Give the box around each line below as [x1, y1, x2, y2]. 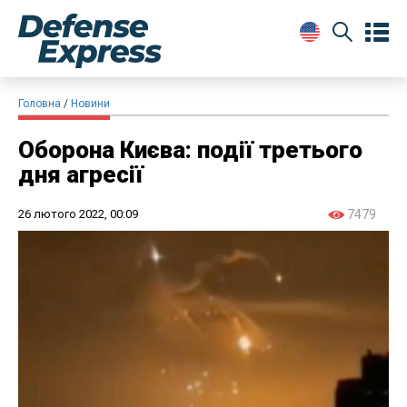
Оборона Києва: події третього [18, 135, 362, 164]
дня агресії [18, 160, 144, 188]
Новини [71, 96, 110, 110]
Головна [18, 96, 61, 110]
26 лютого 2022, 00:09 [18, 206, 138, 221]
